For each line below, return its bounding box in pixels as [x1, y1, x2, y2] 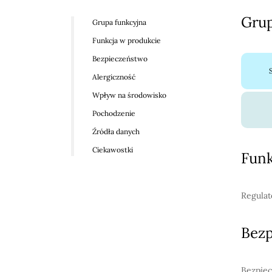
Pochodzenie [92, 109, 135, 118]
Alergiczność [92, 72, 135, 81]
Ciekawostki [92, 145, 133, 154]
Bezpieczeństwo [92, 54, 148, 63]
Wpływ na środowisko [92, 90, 166, 100]
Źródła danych [92, 127, 140, 136]
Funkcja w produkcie [92, 36, 161, 45]
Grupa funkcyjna [92, 18, 146, 27]
